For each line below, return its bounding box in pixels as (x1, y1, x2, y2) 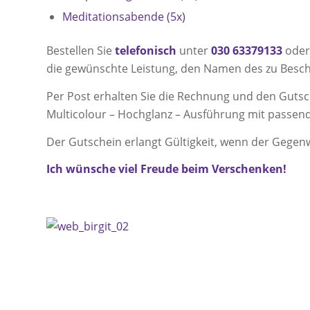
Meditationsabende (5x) (62, 9, 185, 25)
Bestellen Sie (46, 43, 115, 59)
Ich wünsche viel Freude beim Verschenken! (46, 161, 286, 177)
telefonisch (115, 43, 176, 59)
